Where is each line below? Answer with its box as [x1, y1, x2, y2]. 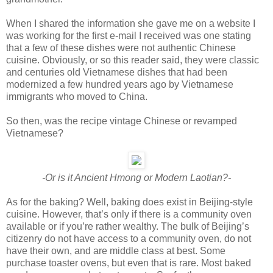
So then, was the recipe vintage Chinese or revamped [6, 115, 237, 126]
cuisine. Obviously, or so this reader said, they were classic [6, 54, 259, 65]
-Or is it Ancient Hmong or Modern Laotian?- [42, 172, 231, 183]
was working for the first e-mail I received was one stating [6, 30, 251, 41]
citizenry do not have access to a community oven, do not [6, 233, 251, 244]
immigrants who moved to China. [6, 91, 147, 102]
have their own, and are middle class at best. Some [6, 245, 225, 256]
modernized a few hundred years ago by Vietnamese [6, 79, 233, 90]
